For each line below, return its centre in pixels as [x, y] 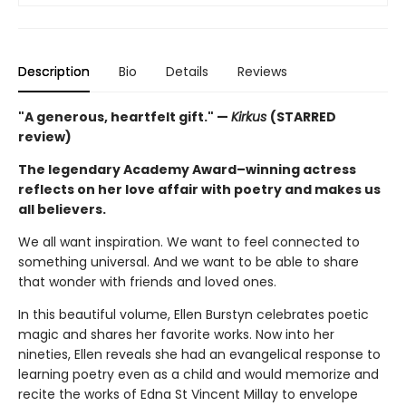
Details [187, 71]
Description [54, 71]
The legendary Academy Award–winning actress [187, 169]
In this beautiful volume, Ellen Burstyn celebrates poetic [193, 314]
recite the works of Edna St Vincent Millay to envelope [188, 394]
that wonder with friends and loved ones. [147, 281]
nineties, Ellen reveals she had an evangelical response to [199, 354]
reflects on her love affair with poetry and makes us [199, 189]
